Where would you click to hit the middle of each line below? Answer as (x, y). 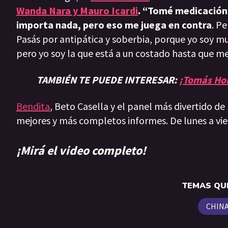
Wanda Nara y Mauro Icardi (77, 11)
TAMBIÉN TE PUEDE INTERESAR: (108, 80)
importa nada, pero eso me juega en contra (114, 25)
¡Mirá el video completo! (81, 151)
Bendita (33, 106)
